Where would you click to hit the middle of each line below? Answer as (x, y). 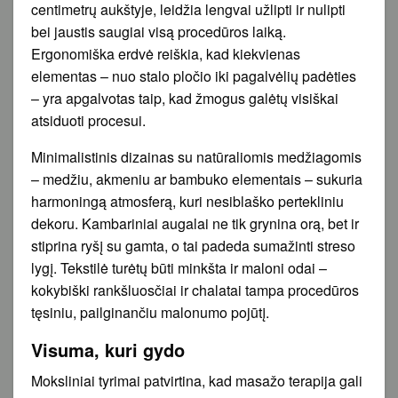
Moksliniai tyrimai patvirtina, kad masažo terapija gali (197, 380)
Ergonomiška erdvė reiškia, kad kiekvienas (166, 53)
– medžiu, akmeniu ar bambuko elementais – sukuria (197, 179)
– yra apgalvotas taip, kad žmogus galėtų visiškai (185, 98)
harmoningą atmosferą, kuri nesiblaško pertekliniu (187, 201)
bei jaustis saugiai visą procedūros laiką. (159, 31)
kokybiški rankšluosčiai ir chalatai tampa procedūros (195, 290)
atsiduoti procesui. (88, 120)
